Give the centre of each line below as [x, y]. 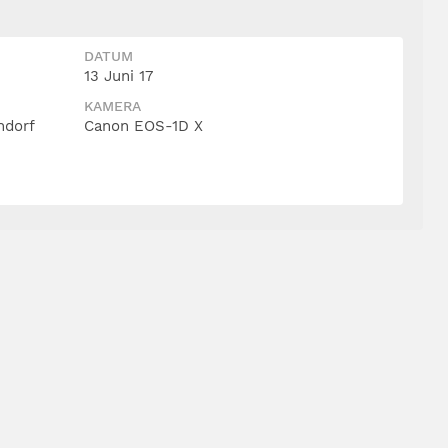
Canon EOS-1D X [143, 125]
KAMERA [112, 105]
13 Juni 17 [118, 75]
